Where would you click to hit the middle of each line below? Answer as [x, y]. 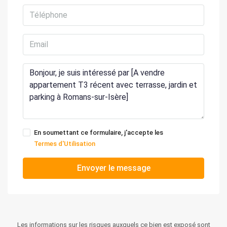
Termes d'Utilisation [65, 143]
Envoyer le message [113, 168]
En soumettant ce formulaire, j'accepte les [99, 132]
